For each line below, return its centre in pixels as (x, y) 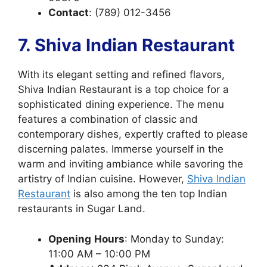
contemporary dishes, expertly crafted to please (133, 134)
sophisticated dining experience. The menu (121, 104)
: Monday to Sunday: (174, 239)
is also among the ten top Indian (149, 194)
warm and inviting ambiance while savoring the (131, 164)
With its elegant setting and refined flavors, (121, 74)
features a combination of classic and (108, 119)
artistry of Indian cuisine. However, (103, 179)
